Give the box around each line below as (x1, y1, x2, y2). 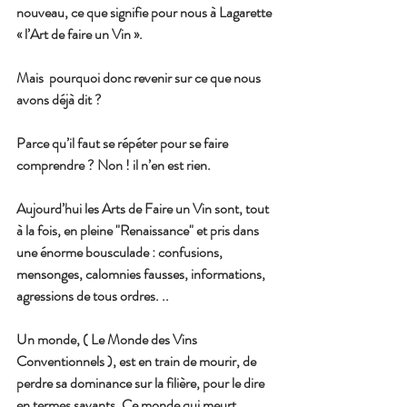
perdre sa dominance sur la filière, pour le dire (16, 372, 267, 394)
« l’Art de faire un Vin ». (16, 24, 143, 45)
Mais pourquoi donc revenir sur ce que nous (16, 67, 263, 89)
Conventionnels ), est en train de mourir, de (16, 351, 259, 372)
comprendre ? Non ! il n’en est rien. (16, 154, 211, 176)
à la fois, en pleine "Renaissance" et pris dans (16, 220, 262, 242)
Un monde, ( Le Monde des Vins (16, 329, 200, 351)
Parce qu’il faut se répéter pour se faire (16, 133, 231, 154)
